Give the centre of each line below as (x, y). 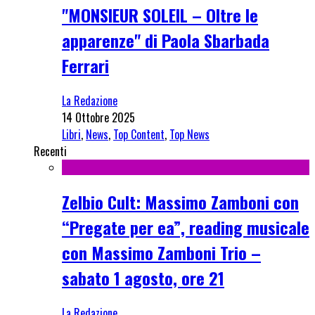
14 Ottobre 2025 (98, 117)
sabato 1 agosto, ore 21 (143, 277)
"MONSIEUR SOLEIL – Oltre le (160, 14)
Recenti (50, 151)
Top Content (139, 134)
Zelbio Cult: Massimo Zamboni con (180, 201)
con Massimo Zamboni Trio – (161, 252)
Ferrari (85, 65)
